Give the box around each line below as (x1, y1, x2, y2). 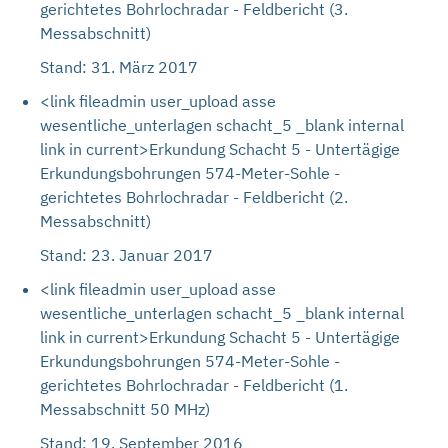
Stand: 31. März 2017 (40, 57, 198, 77)
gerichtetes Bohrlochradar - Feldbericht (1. (40, 375, 348, 395)
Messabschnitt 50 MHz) (40, 399, 210, 419)
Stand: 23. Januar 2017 (40, 245, 213, 265)
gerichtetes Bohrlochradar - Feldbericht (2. (40, 187, 348, 207)
